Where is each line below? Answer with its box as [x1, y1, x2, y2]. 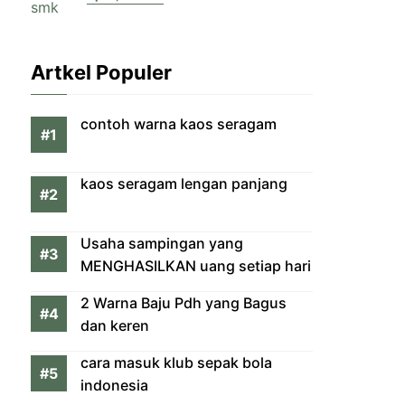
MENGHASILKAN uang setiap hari [80, 257, 311, 275]
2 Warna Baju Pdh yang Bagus [80, 294, 287, 312]
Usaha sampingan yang [80, 234, 243, 252]
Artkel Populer [31, 61, 172, 84]
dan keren [80, 316, 149, 334]
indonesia [80, 376, 148, 394]
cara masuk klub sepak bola [80, 353, 272, 372]
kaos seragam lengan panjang [80, 174, 287, 193]
